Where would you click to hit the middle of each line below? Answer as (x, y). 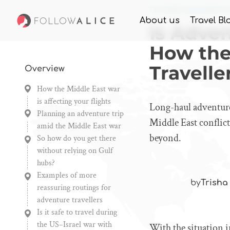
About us (160, 21)
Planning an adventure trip (80, 114)
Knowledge (193, 10)
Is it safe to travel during (77, 212)
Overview (45, 69)
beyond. (166, 138)
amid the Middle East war (79, 126)
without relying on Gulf (75, 151)
